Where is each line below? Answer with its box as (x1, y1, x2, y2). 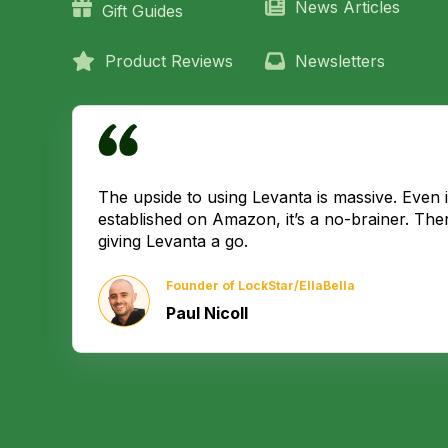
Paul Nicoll (166, 302, 248, 323)
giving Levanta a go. (98, 231, 248, 252)
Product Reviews (94, 50, 233, 71)
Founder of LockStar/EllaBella (166, 277, 355, 293)
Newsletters (284, 50, 385, 71)
